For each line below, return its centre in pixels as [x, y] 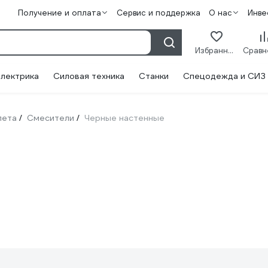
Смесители [51, 118]
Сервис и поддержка [158, 13]
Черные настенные [124, 118]
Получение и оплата [59, 13]
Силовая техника [89, 76]
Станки [154, 76]
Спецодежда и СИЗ [224, 76]
